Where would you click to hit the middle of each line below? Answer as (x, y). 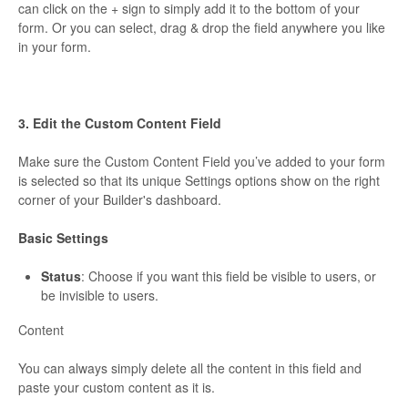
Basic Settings (63, 238)
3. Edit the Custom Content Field (120, 123)
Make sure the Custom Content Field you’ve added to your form (202, 162)
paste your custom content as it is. (117, 388)
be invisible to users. (100, 296)
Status (61, 276)
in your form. (55, 47)
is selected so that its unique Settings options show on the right (199, 181)
